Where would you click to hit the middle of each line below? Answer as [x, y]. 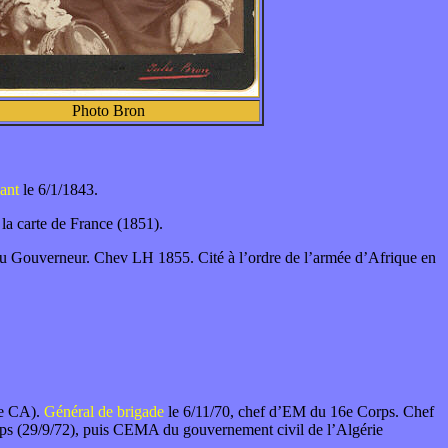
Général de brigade [104, 411]
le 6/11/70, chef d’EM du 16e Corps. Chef [299, 411]
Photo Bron [108, 110]
